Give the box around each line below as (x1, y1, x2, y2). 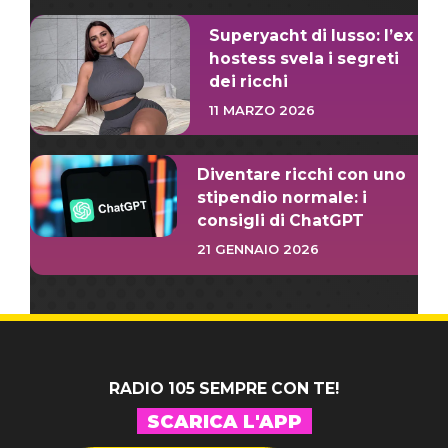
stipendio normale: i (196, 188, 367, 208)
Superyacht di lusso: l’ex (209, 25, 414, 45)
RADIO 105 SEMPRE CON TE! (109, 378, 339, 398)
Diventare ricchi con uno (196, 165, 406, 185)
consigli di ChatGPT (196, 211, 364, 231)
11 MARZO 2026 (209, 101, 316, 118)
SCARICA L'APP (146, 410, 302, 433)
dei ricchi (209, 71, 289, 91)
